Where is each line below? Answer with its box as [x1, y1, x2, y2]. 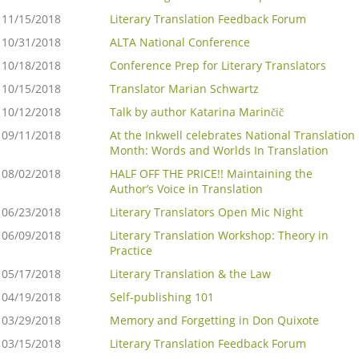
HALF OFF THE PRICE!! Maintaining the [110, 166, 313, 182]
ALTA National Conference [110, 34, 250, 50]
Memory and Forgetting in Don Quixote [110, 313, 319, 329]
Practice [110, 243, 152, 259]
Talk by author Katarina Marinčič [110, 104, 284, 120]
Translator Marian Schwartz [110, 81, 259, 97]
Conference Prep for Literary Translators [110, 58, 326, 74]
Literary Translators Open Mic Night [110, 204, 303, 220]
